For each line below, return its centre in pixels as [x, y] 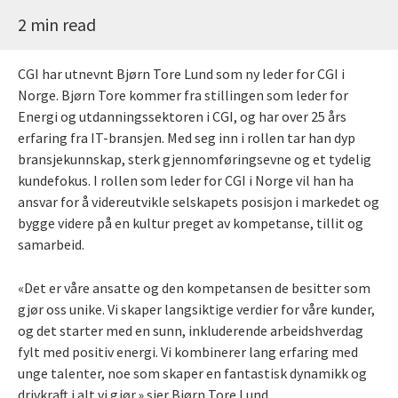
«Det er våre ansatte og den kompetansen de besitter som [194, 287]
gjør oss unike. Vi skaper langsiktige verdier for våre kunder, [196, 309]
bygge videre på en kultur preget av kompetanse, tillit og [191, 223]
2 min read [57, 24]
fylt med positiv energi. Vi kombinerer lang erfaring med [188, 351]
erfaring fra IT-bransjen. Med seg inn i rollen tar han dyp [187, 137]
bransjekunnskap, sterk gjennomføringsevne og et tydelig [195, 159]
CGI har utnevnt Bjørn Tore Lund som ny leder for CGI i [181, 73]
